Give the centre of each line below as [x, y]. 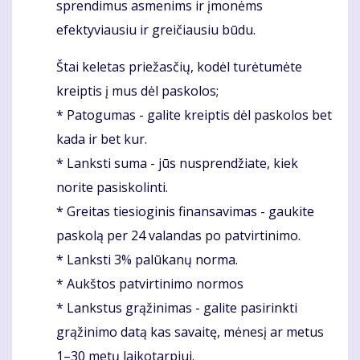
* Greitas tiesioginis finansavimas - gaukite [185, 211]
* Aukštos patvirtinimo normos [150, 283]
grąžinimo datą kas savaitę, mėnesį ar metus [190, 331]
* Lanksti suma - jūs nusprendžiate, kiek [177, 163]
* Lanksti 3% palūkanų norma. [147, 259]
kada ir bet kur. [102, 139]
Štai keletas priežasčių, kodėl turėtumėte [179, 66]
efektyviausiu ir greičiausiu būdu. [156, 29]
